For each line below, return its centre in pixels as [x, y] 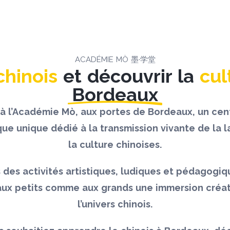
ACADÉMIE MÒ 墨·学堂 [115, 60]
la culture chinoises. [115, 145]
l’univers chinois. [115, 204]
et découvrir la [131, 76]
